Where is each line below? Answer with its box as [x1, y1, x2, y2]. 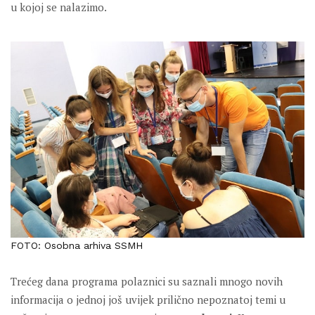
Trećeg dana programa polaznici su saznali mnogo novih [11, 274, 283, 288]
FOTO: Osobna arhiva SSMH [11, 239, 143, 251]
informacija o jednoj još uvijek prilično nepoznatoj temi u [11, 292, 285, 307]
